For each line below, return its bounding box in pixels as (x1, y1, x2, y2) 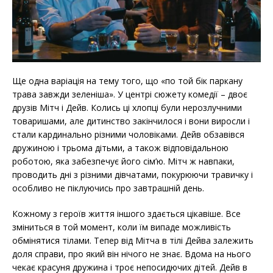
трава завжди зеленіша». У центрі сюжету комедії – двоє (12, 88, 247, 100)
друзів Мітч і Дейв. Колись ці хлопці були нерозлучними (12, 101, 242, 113)
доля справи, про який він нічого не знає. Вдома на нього (12, 247, 251, 260)
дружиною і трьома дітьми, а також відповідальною (12, 141, 229, 154)
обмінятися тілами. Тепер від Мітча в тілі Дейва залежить (12, 234, 253, 246)
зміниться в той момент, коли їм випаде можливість (12, 221, 231, 233)
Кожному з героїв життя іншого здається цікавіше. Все (12, 207, 241, 219)
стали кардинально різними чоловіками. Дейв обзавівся (12, 128, 244, 140)
